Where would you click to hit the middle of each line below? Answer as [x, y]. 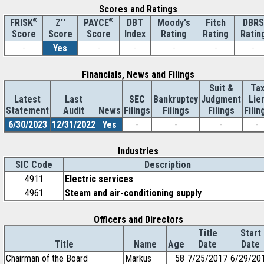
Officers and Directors [138, 220]
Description [168, 165]
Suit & [221, 88]
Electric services [99, 179]
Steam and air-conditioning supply [133, 193]
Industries [138, 151]
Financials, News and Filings [138, 75]
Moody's [174, 23]
